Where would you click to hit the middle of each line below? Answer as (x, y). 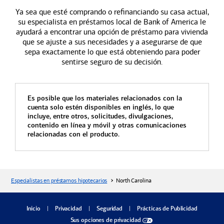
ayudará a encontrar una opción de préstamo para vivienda (112, 32)
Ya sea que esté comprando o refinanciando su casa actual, (112, 12)
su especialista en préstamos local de (81, 22)
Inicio (33, 209)
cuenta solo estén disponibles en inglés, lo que (101, 108)
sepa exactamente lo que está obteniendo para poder (112, 52)
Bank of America (171, 22)
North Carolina (134, 180)
